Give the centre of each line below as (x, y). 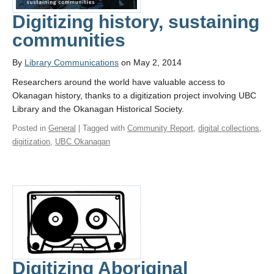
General (62, 128)
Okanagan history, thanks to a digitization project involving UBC (134, 95)
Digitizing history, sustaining (136, 21)
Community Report (160, 128)
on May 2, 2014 (150, 62)
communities (69, 40)
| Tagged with (102, 128)
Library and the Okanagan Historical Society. (98, 109)
